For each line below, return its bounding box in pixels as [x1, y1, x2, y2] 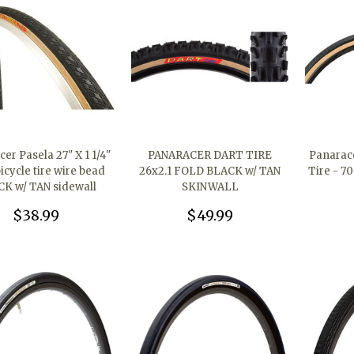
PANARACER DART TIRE [148, 149, 273, 163]
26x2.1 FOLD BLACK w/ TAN [139, 164, 281, 179]
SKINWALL [181, 180, 239, 194]
